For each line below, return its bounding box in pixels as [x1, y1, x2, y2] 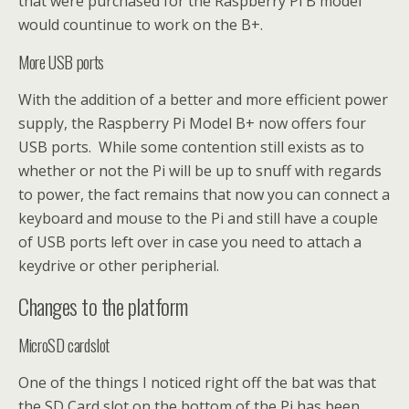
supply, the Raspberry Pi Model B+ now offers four [18, 112, 366, 133]
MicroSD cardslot [18, 331, 110, 357]
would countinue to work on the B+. [18, 14, 263, 35]
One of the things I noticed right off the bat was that [18, 372, 376, 393]
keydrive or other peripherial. [18, 255, 219, 276]
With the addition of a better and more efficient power [18, 89, 388, 110]
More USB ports [18, 48, 104, 74]
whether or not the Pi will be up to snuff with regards [18, 160, 382, 181]
